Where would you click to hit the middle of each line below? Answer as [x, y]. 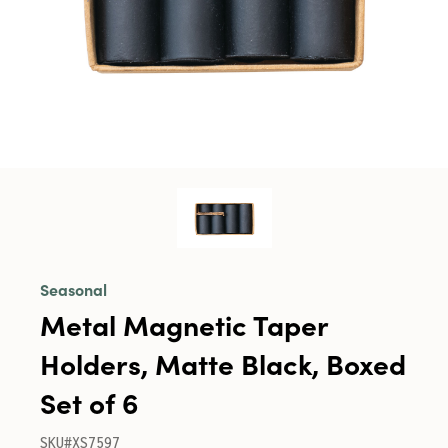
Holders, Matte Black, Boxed [223, 363]
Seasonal [73, 289]
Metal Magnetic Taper [184, 324]
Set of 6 [89, 402]
